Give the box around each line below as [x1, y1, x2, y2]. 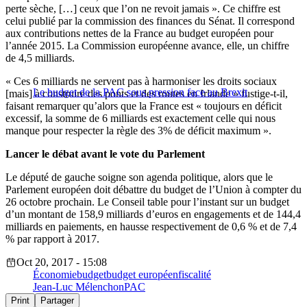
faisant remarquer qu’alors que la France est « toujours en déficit [5, 100, 282, 112]
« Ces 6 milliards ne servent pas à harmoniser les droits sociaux [5, 75, 277, 88]
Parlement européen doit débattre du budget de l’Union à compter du [5, 184, 302, 196]
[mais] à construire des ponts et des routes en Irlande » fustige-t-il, [5, 88, 288, 100]
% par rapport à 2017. [5, 233, 99, 245]
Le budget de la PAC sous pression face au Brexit [33, 86, 247, 99]
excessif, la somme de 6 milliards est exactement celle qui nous [5, 112, 275, 125]
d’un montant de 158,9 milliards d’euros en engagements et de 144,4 [5, 208, 301, 221]
